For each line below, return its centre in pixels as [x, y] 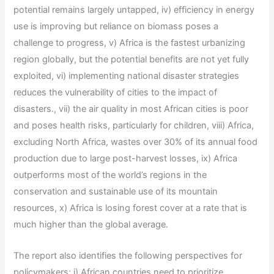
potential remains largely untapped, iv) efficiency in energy [134, 10]
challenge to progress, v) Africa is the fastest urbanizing [130, 43]
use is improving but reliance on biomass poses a [116, 27]
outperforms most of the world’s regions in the [110, 175]
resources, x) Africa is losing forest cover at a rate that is [131, 208]
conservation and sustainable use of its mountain [116, 192]
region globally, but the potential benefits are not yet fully [131, 60]
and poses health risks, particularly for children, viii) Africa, [134, 126]
